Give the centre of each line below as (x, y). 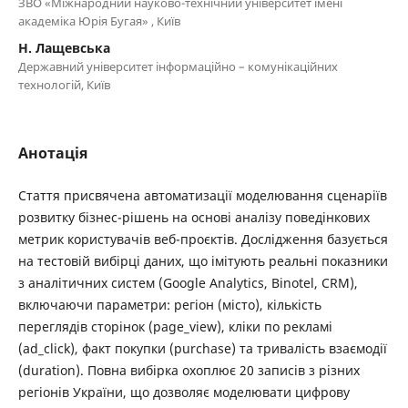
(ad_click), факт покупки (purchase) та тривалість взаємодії (202, 348)
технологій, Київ (64, 84)
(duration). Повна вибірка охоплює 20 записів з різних (189, 370)
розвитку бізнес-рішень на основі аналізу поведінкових (194, 217)
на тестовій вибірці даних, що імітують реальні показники (203, 260)
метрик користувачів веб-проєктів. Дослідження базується (203, 239)
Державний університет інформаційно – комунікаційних (178, 66)
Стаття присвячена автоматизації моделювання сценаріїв (202, 195)
